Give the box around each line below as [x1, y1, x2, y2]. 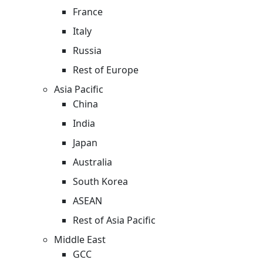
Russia [73, 43, 102, 57]
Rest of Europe [73, 63, 139, 76]
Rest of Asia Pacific [73, 213, 156, 227]
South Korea [73, 174, 128, 188]
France [73, 5, 103, 18]
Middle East [54, 232, 106, 246]
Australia [73, 155, 112, 168]
